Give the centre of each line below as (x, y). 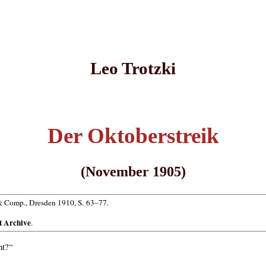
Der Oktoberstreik (133, 135)
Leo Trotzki (133, 69)
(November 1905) (133, 171)
